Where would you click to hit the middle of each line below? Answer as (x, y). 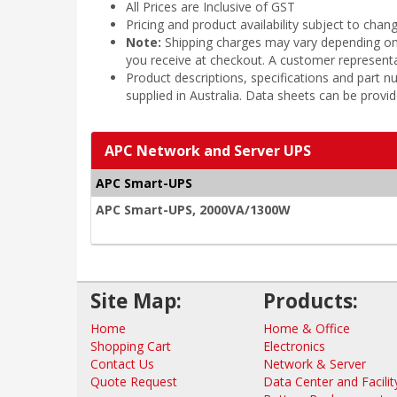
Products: (311, 301)
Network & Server (315, 364)
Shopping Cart (131, 346)
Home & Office (307, 328)
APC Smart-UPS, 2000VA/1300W (193, 210)
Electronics (294, 346)
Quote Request (134, 381)
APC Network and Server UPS (208, 151)
